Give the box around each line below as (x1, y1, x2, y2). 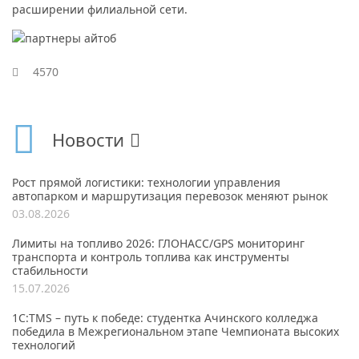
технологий (12, 337, 75, 353)
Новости (52, 128, 124, 152)
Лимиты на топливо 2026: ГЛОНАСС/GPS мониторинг (12, 236, 305, 252)
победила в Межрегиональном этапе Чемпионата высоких (12, 324, 339, 340)
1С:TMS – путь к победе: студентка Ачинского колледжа (12, 310, 318, 326)
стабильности (12, 263, 88, 279)
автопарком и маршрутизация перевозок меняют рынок (12, 188, 328, 204)
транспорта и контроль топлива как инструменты (12, 249, 289, 265)
